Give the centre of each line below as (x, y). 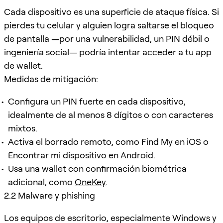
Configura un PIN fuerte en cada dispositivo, (97, 101)
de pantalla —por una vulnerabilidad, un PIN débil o (107, 38)
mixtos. (23, 128)
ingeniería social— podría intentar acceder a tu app (108, 52)
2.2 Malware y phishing (50, 195)
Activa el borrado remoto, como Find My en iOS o (108, 141)
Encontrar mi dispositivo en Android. (82, 155)
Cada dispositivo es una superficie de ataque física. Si (111, 11)
